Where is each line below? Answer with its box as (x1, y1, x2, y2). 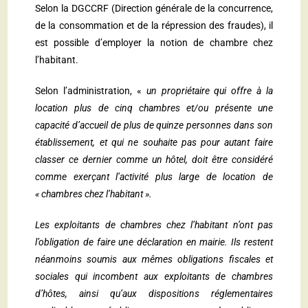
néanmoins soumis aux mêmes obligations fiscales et (35, 254, 273, 265)
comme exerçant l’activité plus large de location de (35, 171, 273, 183)
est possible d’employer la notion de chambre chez (35, 37, 273, 49)
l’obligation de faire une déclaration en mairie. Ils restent (35, 236, 273, 248)
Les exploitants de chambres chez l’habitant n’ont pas (35, 219, 273, 231)
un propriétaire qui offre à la (146, 85, 273, 97)
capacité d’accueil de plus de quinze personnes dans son (35, 120, 273, 131)
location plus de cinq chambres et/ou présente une (35, 102, 273, 114)
